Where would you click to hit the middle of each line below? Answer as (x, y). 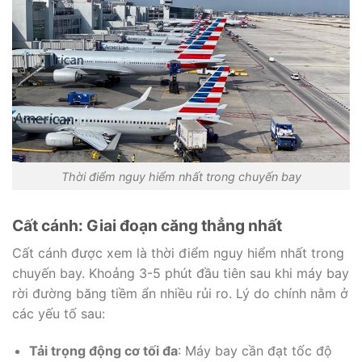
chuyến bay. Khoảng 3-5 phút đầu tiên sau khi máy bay (181, 273)
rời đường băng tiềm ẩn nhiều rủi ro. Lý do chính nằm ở (180, 293)
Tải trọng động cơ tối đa (103, 350)
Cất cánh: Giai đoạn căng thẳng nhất (147, 226)
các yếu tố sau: (59, 313)
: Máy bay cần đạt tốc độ (255, 350)
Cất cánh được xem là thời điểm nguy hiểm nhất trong (178, 253)
